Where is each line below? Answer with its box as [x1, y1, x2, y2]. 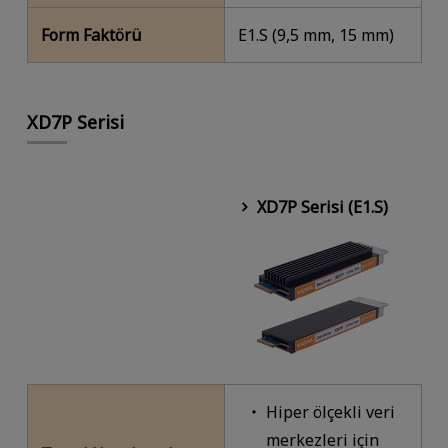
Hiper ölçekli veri [265, 400, 395, 423]
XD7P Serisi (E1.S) [256, 195, 388, 218]
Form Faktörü [41, 24, 142, 47]
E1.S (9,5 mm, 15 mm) [238, 24, 395, 47]
